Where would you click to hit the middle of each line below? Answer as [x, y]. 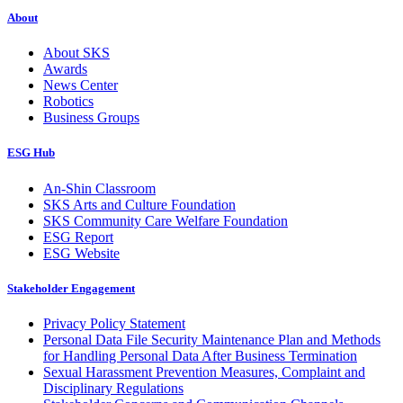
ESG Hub [31, 153]
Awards [65, 69]
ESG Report [78, 237]
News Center [81, 85]
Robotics [68, 102]
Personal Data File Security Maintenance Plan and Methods [212, 339]
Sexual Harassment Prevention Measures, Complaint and [204, 372]
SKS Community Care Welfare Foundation [166, 220]
